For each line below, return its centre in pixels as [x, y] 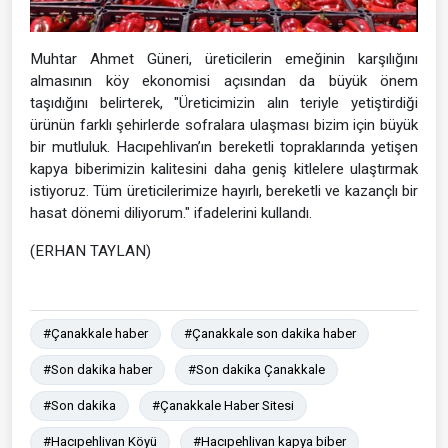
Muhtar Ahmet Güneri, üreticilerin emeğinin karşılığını [224, 59]
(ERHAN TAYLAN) [90, 251]
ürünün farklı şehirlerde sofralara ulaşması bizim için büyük [224, 125]
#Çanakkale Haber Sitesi [223, 406]
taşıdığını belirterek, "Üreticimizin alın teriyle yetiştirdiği [224, 103]
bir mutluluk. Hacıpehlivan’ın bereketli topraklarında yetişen [224, 147]
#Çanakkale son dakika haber [270, 334]
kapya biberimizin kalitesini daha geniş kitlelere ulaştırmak [224, 169]
